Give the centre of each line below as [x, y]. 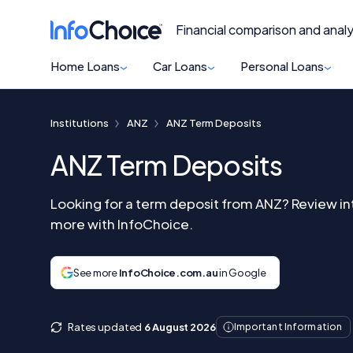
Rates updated [105, 327]
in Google [242, 272]
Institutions [80, 123]
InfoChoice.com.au [168, 272]
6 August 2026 [180, 327]
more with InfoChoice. [122, 224]
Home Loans [85, 66]
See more [96, 272]
